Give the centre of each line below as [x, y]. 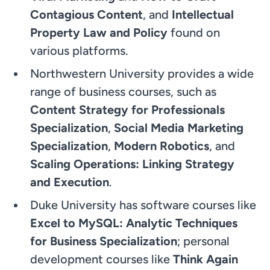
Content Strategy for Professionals [128, 109]
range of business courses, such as [124, 91]
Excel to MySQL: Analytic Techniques [134, 223]
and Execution [70, 182]
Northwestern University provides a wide [142, 73]
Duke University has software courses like [143, 205]
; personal [204, 241]
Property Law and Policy [101, 32]
